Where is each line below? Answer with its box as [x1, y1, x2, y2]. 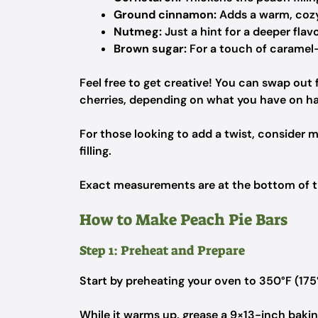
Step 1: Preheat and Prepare [79, 242, 245, 259]
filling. [79, 143, 111, 158]
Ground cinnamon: [114, 7, 216, 22]
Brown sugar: [114, 41, 187, 56]
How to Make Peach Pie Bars [79, 209, 287, 230]
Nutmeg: [114, 24, 162, 39]
